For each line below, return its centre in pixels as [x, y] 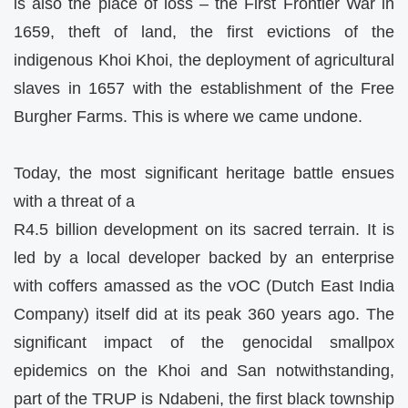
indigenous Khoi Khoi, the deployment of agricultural [204, 60]
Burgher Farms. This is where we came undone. [188, 116]
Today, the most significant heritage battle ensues [204, 173]
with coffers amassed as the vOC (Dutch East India [204, 286]
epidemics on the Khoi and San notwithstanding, [204, 371]
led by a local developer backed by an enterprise [204, 258]
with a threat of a [74, 202]
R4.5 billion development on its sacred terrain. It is [204, 230]
